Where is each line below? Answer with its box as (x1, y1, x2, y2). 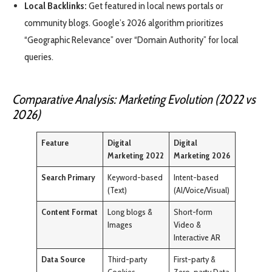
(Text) (107, 185, 127, 196)
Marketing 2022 (107, 150, 165, 161)
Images (107, 219, 133, 231)
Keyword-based (107, 172, 163, 183)
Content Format (41, 206, 98, 218)
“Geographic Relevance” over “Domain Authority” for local (24, 34, 239, 46)
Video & (174, 219, 202, 231)
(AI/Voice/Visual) (174, 185, 230, 196)
